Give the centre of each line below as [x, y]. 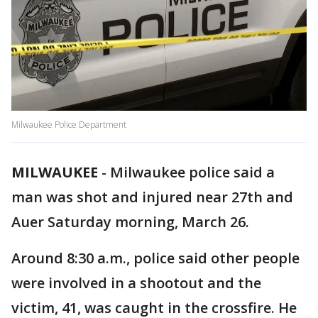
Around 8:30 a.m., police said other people [155, 258]
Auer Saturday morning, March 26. [130, 222]
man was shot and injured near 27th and [152, 197]
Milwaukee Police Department [69, 125]
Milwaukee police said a [192, 172]
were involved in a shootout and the [136, 283]
